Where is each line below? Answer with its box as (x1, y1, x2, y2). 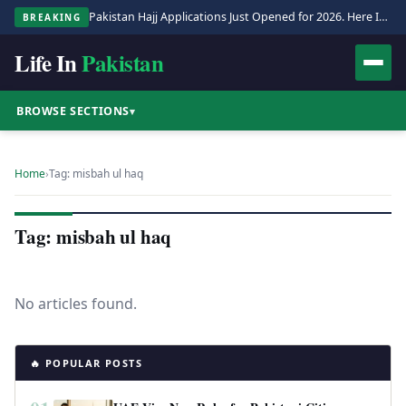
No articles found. (14, 294, 137, 314)
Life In (14, 45, 77, 80)
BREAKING (23, 11, 82, 24)
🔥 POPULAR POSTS (30, 356, 142, 370)
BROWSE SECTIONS (16, 102, 130, 119)
